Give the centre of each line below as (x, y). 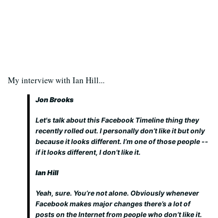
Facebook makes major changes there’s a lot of (113, 204)
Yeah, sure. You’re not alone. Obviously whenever (117, 193)
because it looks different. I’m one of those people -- (122, 141)
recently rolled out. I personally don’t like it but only (120, 131)
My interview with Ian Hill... (56, 80)
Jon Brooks (54, 100)
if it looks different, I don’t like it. (88, 152)
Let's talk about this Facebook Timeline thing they (117, 120)
